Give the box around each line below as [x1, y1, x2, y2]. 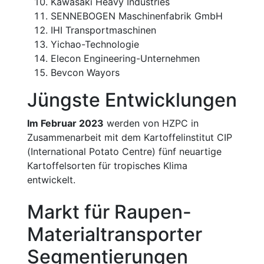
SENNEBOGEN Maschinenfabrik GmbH [51, 9, 223, 22]
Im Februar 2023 [27, 117, 104, 129]
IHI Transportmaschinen [51, 24, 156, 36]
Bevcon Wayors [51, 66, 120, 78]
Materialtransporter [27, 222, 202, 246]
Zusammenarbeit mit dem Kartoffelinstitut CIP [27, 131, 232, 143]
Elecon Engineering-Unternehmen [51, 52, 200, 64]
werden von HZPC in [104, 117, 199, 129]
